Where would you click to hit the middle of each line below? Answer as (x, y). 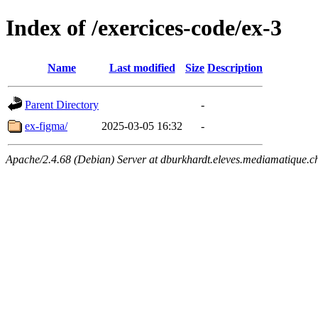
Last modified (142, 67)
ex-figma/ (46, 126)
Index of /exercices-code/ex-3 (144, 28)
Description (235, 67)
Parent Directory (62, 104)
